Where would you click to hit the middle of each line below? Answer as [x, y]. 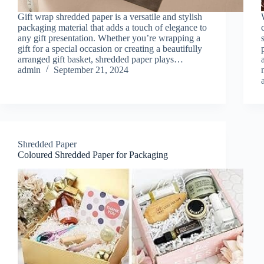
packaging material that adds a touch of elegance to [112, 27]
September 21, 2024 [91, 70]
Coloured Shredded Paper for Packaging [93, 154]
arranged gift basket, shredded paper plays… [100, 59]
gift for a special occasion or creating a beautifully [110, 48]
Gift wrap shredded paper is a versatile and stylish [110, 16]
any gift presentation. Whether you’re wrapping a [109, 38]
